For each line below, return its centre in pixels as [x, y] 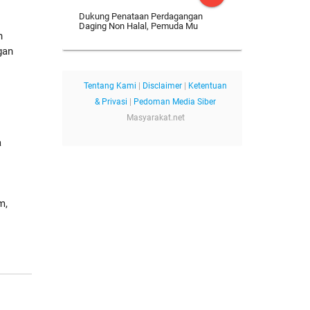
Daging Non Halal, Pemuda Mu [138, 26]
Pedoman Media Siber [175, 102]
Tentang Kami [110, 86]
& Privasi [111, 102]
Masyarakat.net [155, 118]
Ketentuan [208, 86]
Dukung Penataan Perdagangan [140, 17]
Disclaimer [163, 86]
